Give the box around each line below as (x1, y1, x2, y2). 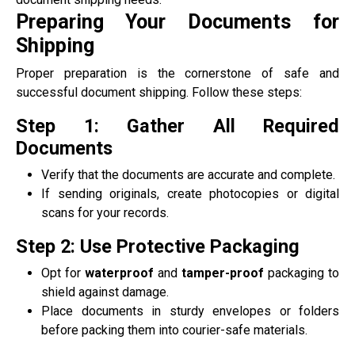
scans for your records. (41, 204, 169, 220)
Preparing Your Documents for (16, 10, 339, 33)
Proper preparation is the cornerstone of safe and (16, 65, 339, 81)
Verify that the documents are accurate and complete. (41, 166, 335, 182)
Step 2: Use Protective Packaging (16, 235, 300, 258)
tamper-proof (181, 265, 264, 281)
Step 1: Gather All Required (16, 114, 339, 137)
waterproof (85, 265, 154, 281)
